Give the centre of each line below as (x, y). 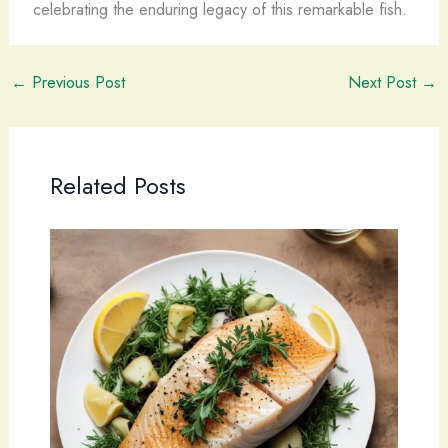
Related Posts (117, 185)
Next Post (385, 81)
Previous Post (75, 81)
